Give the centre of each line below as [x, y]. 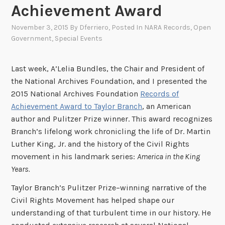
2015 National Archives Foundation [76, 93]
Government [32, 39]
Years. [21, 169]
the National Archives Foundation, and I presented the [109, 81]
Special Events [79, 39]
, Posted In [127, 28]
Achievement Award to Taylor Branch [77, 106]
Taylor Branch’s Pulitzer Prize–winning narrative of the [109, 188]
